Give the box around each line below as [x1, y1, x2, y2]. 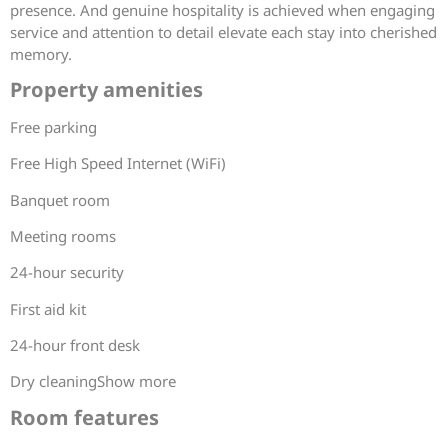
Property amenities [10, 76, 203, 104]
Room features [10, 403, 159, 431]
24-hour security [10, 262, 124, 283]
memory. [10, 43, 72, 64]
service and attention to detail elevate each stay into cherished [10, 21, 437, 42]
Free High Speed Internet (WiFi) [10, 153, 226, 174]
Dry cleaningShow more [10, 371, 176, 392]
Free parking [10, 116, 97, 137]
